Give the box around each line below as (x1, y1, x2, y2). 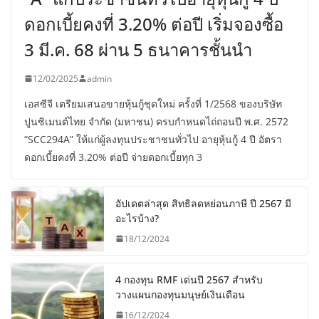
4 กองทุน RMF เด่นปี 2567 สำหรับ (115, 272, 263, 286)
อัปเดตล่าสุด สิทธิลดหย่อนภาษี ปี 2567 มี (115, 196, 291, 210)
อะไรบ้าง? (115, 211, 159, 225)
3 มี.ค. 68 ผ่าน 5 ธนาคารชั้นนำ (24, 37, 252, 61)
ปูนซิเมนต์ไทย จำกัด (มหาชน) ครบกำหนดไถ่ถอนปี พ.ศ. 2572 (24, 114, 288, 128)
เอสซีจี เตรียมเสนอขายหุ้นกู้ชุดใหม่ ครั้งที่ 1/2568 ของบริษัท (24, 96, 282, 110)
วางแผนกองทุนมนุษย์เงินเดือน (115, 287, 245, 301)
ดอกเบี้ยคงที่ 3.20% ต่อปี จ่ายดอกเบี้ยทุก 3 (24, 150, 202, 164)
